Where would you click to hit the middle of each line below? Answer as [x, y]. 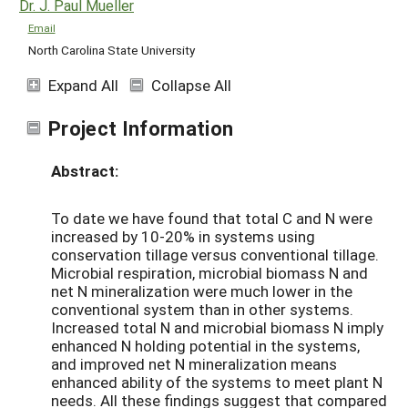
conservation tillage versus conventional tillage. [215, 255]
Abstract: [85, 171]
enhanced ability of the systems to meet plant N [217, 382]
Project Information [141, 127]
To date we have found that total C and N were [212, 219]
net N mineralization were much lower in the [202, 291]
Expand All [83, 85]
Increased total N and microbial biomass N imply [217, 328]
